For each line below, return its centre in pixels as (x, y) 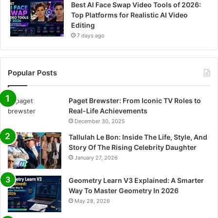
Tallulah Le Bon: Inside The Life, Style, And (138, 137)
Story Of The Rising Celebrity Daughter (133, 147)
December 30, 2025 (100, 121)
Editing (83, 25)
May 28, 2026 (92, 201)
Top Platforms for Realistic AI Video (129, 15)
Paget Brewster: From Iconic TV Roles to (135, 101)
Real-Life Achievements (108, 111)
